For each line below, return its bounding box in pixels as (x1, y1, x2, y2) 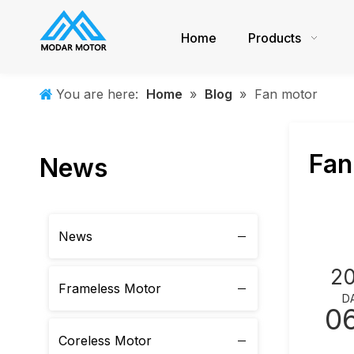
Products (248, 30, 302, 46)
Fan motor (254, 86, 318, 102)
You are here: (52, 86, 142, 102)
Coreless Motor (58, 333, 152, 348)
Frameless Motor (58, 281, 161, 296)
